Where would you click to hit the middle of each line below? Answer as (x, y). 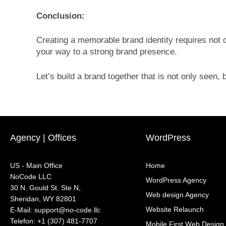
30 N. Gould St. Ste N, (45, 188)
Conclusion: (61, 16)
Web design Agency (177, 195)
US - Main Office (36, 166)
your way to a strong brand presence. (107, 52)
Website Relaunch (175, 210)
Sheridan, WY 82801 (43, 199)
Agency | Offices (43, 138)
